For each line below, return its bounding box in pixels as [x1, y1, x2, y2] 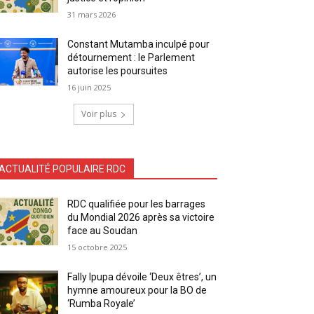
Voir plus [81, 107, 116, 120]
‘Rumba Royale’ [67, 297, 136, 309]
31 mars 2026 [67, 8, 116, 20]
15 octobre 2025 [67, 241, 128, 252]
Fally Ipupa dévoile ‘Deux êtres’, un [67, 271, 217, 282]
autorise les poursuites [67, 64, 168, 76]
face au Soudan [67, 224, 138, 236]
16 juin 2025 [67, 81, 111, 93]
